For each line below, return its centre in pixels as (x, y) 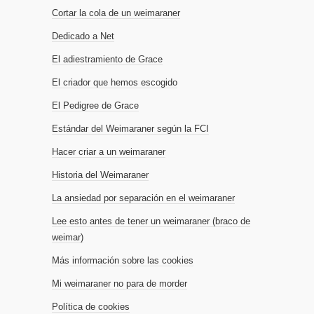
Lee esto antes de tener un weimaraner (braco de (151, 221)
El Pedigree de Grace (95, 106)
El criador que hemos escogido (115, 83)
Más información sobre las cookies (123, 261)
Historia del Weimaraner (100, 175)
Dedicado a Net (83, 36)
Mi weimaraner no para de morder (120, 284)
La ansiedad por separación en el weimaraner (143, 198)
